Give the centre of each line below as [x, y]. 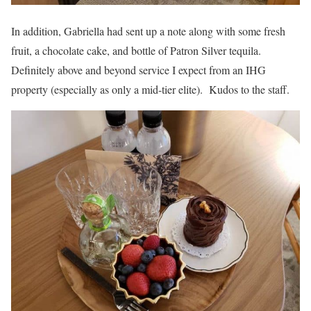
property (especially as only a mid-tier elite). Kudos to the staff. [150, 90]
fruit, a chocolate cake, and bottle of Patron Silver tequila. [138, 51]
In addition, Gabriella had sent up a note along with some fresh [148, 31]
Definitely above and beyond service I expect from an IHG [138, 70]
